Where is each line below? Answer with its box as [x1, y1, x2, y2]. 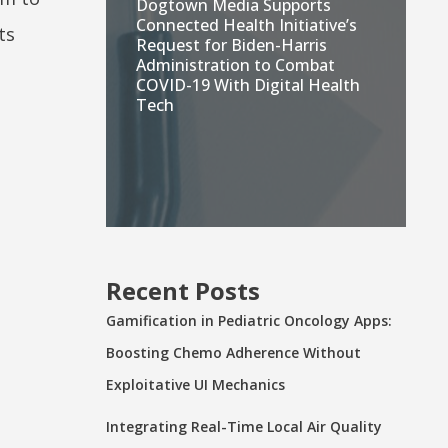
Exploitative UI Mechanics [106, 374, 285, 394]
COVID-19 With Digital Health [136, 73, 360, 96]
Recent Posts [106, 273, 260, 307]
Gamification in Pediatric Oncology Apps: [106, 310, 392, 330]
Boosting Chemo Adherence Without [106, 342, 361, 362]
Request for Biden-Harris [136, 33, 327, 56]
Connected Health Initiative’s [136, 13, 357, 36]
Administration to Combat [136, 53, 335, 76]
